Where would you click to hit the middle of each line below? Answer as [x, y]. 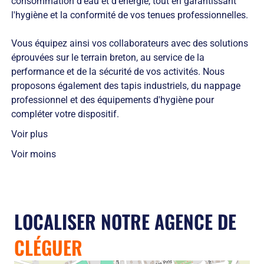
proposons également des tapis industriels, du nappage [126, 86]
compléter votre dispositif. [65, 114]
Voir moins [33, 154]
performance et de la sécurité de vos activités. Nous [118, 72]
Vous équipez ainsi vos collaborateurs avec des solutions [129, 44]
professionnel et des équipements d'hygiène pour [112, 100]
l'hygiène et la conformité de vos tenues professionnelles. [129, 15]
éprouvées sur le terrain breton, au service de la [108, 58]
